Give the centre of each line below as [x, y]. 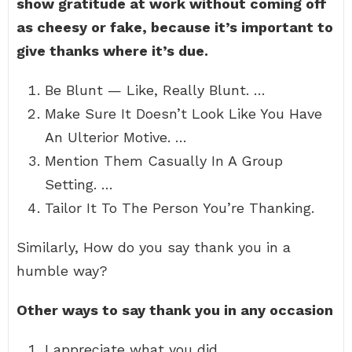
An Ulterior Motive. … [116, 137]
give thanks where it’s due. [112, 51]
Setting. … [79, 184]
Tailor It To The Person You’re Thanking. [180, 208]
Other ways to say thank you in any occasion [175, 310]
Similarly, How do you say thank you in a [154, 247]
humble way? [62, 271]
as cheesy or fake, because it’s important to [175, 27]
